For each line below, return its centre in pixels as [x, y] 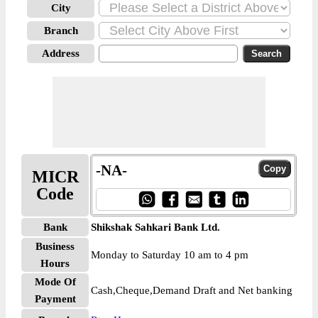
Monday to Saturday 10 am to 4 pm [170, 255]
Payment [55, 299]
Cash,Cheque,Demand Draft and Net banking [192, 290]
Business [55, 246]
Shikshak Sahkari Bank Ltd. [155, 227]
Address [61, 53]
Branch [61, 31]
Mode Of [55, 282]
